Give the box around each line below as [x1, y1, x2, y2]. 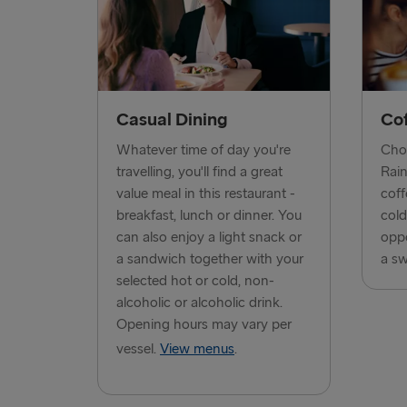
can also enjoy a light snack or [116, 229, 302, 247]
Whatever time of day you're [116, 142, 291, 160]
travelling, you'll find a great [116, 164, 283, 182]
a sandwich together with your [116, 251, 303, 269]
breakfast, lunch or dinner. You [116, 207, 302, 225]
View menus [160, 341, 234, 359]
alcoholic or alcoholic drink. [116, 294, 283, 313]
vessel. [116, 341, 160, 359]
